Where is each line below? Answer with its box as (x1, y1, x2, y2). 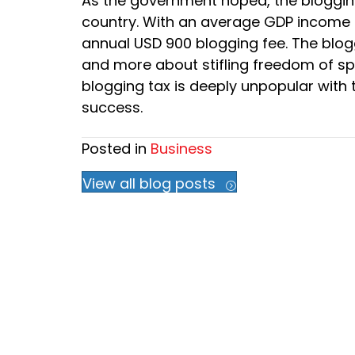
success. (82, 97, 143, 118)
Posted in (82, 139, 151, 159)
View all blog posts (82, 173, 216, 193)
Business (151, 139, 212, 159)
